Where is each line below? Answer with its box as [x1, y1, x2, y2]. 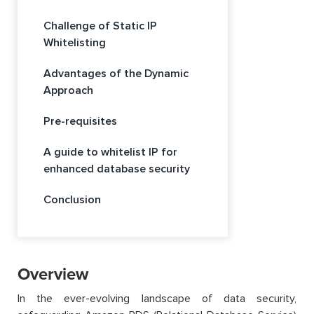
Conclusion [43, 192, 101, 207]
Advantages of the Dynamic [43, 66, 189, 81]
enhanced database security [43, 161, 190, 176]
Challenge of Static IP [43, 18, 157, 33]
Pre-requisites [43, 114, 117, 128]
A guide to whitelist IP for [43, 144, 177, 159]
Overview [18, 264, 88, 285]
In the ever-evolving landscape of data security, [18, 291, 296, 306]
